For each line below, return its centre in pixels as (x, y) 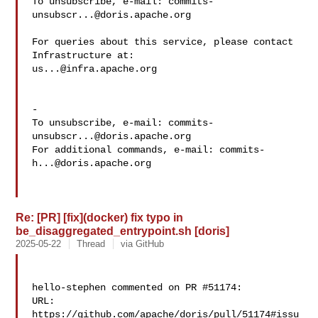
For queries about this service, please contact (163, 42)
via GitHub (143, 244)
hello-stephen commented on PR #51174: (137, 287)
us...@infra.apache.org (95, 69)
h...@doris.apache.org (92, 163)
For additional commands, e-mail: (126, 150)
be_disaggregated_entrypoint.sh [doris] (123, 231)
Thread (91, 244)
